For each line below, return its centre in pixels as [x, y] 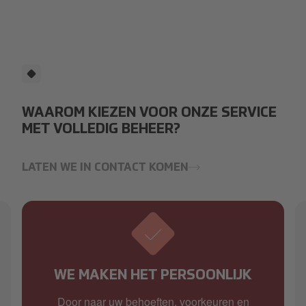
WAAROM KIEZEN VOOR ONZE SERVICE [149, 113]
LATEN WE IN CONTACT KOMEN [105, 168]
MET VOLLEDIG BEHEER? [101, 130]
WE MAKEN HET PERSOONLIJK [153, 276]
